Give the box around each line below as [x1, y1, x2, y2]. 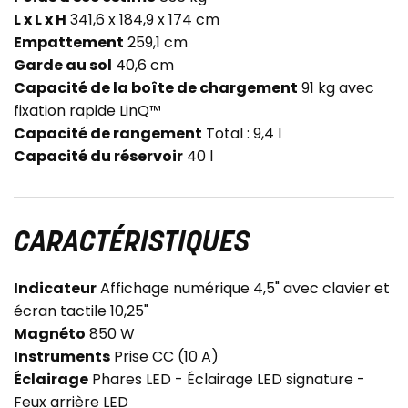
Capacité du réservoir [14, 146, 183, 168]
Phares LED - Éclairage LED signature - [88, 369, 365, 391]
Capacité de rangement [14, 123, 202, 145]
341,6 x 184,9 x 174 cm [66, 9, 219, 31]
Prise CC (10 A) [110, 346, 219, 368]
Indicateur [14, 278, 97, 300]
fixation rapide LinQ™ [14, 100, 161, 122]
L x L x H [14, 9, 66, 31]
